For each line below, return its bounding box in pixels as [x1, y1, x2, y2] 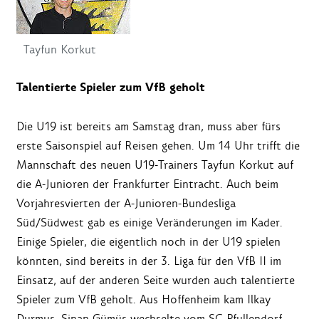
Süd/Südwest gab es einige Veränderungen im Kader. [16, 215, 283, 231]
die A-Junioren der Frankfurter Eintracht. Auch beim [16, 177, 278, 192]
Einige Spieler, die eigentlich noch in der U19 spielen [16, 234, 281, 250]
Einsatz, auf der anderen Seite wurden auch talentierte [16, 273, 295, 288]
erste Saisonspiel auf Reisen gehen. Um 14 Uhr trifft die [16, 138, 300, 154]
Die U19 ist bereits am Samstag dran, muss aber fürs [16, 119, 281, 135]
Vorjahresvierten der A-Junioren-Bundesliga [16, 196, 236, 211]
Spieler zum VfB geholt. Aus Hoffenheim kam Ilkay [16, 292, 271, 308]
